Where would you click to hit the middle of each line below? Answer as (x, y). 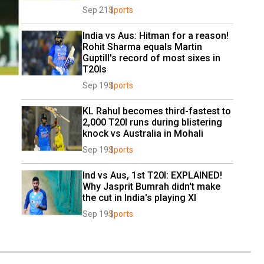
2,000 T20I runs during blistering (152, 122)
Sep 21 (95, 10)
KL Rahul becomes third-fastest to (157, 111)
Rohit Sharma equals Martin (142, 47)
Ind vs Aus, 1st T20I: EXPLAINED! (152, 175)
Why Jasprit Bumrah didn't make (151, 186)
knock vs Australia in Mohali (143, 133)
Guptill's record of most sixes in (151, 58)
